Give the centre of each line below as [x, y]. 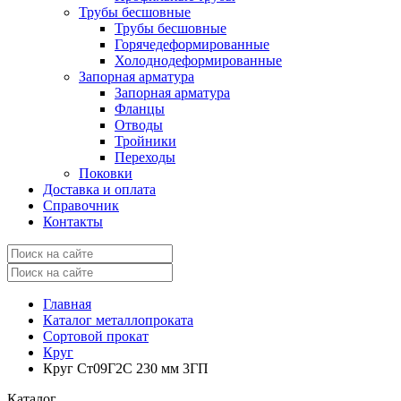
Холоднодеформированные [198, 60]
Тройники [145, 141]
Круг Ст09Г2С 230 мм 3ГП [126, 368]
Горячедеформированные [192, 44]
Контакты [73, 221]
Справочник [81, 205]
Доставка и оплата [99, 189]
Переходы [145, 157]
